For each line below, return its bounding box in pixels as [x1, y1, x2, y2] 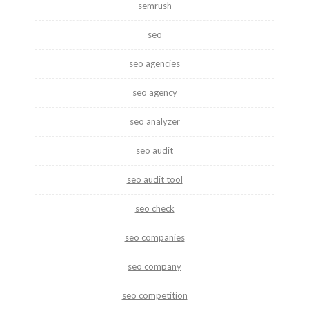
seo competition [121, 289, 188, 301]
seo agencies [129, 57, 180, 69]
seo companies [124, 231, 185, 243]
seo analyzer [129, 115, 180, 127]
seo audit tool [126, 173, 183, 185]
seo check [134, 202, 175, 214]
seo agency [132, 86, 177, 98]
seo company [128, 260, 181, 272]
